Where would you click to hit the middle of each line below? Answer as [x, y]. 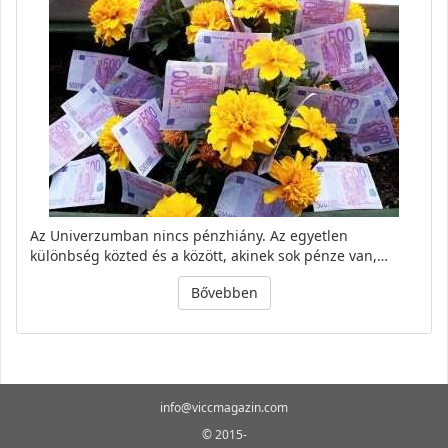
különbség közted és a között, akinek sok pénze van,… [209, 256]
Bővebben [224, 293]
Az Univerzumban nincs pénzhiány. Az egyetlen [189, 236]
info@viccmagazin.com [224, 408]
